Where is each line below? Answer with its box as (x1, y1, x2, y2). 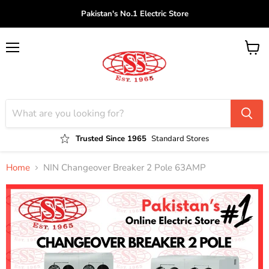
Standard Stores (151, 133, 209, 144)
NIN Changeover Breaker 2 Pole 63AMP (43, 161, 206, 174)
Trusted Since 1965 (76, 133, 147, 144)
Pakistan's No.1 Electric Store (80, 8, 189, 19)
